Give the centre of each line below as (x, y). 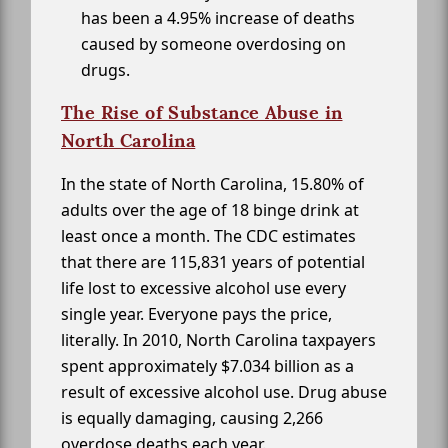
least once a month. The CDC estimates (208, 236)
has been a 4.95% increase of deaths (218, 18)
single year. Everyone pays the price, (196, 314)
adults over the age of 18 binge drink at (210, 210)
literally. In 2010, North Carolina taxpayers (218, 340)
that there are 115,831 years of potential (213, 262)
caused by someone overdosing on (213, 44)
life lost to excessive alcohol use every (203, 288)
